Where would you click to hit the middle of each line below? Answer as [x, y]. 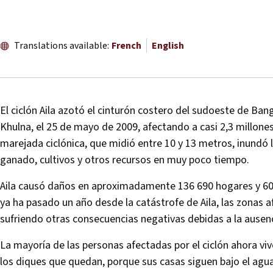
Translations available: [62, 46]
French [126, 46]
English [168, 46]
